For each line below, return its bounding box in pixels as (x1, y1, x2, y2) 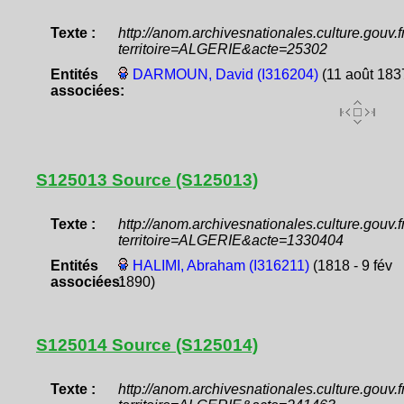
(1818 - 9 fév (308, 258, 392, 274)
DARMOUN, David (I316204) (132, 66, 318, 82)
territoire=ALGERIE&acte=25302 (117, 41, 327, 57)
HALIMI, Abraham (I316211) (132, 258, 309, 274)
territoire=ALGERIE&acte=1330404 (117, 233, 344, 249)
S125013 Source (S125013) (36, 170, 258, 189)
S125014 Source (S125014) (36, 335, 258, 355)
